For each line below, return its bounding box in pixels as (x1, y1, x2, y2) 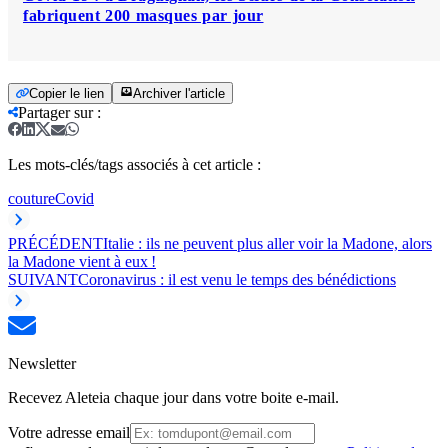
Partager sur (18, 103, 93, 121)
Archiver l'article (133, 85, 225, 101)
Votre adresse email (8, 423, 130, 441)
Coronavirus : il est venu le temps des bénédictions (78, 270, 396, 288)
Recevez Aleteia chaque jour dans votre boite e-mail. (8, 388, 339, 406)
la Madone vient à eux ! (8, 252, 156, 270)
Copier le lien (29, 85, 104, 101)
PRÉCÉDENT (8, 234, 103, 252)
